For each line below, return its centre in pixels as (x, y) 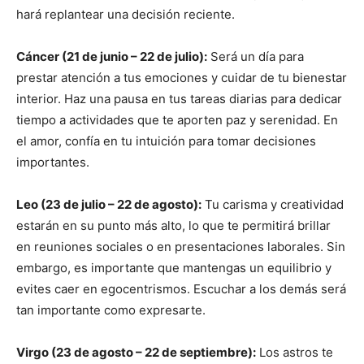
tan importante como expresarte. (111, 310)
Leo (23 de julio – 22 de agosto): (109, 205)
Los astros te (295, 353)
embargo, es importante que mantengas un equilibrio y (174, 268)
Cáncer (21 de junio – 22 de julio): (112, 57)
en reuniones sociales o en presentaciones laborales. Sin (181, 247)
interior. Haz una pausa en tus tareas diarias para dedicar (179, 99)
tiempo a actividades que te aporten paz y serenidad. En (177, 120)
